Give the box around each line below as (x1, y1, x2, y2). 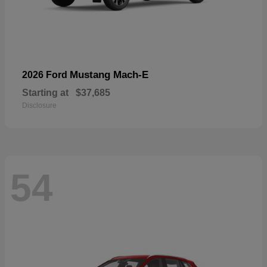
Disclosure (22, 101, 57, 110)
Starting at (22, 88, 69, 98)
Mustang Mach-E (70, 69, 148, 81)
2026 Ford (22, 70, 70, 80)
